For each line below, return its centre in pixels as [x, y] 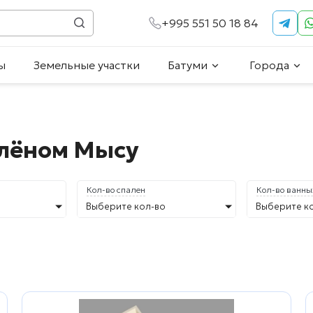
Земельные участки [87, 65]
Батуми [188, 65]
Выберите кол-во [126, 207]
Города [269, 65]
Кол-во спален [116, 190]
